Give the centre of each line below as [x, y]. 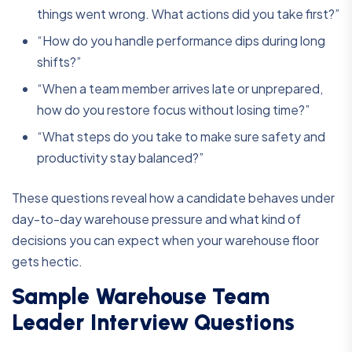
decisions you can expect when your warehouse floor [165, 240]
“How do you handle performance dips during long [181, 41]
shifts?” [59, 62]
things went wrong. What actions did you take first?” [188, 14]
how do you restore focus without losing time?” [173, 110]
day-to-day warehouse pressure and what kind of [156, 219]
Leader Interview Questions [153, 323]
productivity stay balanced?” [120, 158]
